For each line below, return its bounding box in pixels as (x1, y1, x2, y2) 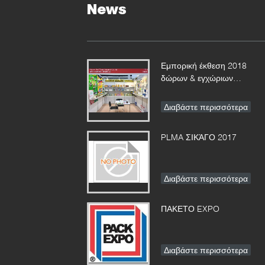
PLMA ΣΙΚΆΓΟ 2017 (161, 131, 237, 142)
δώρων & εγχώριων (161, 72, 233, 83)
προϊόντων (161, 85, 201, 95)
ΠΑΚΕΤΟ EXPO (161, 203, 219, 214)
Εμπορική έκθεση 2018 (161, 60, 247, 70)
